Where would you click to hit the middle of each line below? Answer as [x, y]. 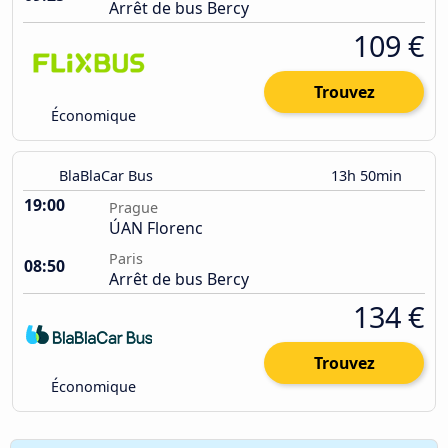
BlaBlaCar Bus [106, 176]
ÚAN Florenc [156, 228]
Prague [133, 208]
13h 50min [368, 176]
